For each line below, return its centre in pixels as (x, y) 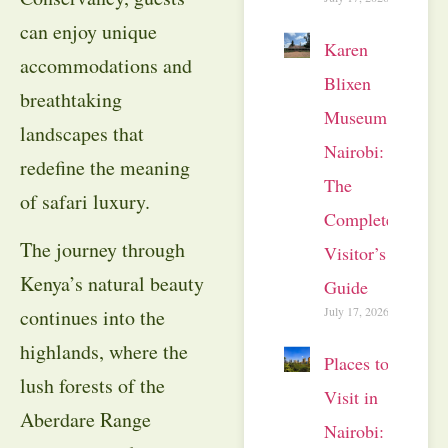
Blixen (347, 82)
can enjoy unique (88, 31)
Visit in (351, 396)
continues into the (92, 317)
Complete (359, 218)
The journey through (102, 249)
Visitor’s (355, 252)
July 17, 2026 (356, 310)
